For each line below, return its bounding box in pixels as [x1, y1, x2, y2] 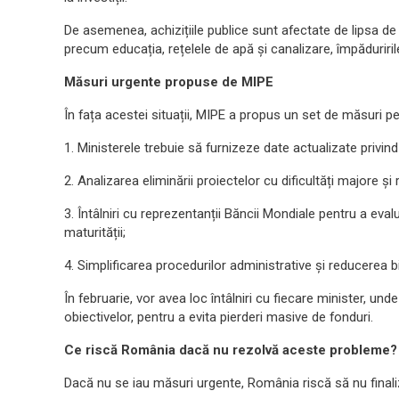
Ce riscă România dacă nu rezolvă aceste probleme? [64, 342, 397, 358]
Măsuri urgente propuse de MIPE [64, 74, 273, 90]
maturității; [64, 224, 126, 240]
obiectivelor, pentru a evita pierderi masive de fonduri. [64, 309, 373, 325]
